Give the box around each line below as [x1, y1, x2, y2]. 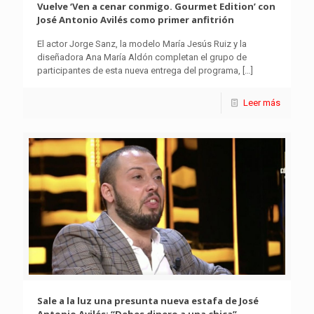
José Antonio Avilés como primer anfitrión [37, 13, 234, 27]
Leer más [243, 97, 280, 109]
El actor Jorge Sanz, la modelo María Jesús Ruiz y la [37, 39, 247, 50]
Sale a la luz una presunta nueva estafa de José [37, 294, 259, 308]
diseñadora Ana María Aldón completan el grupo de [37, 52, 247, 63]
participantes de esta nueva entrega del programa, [37, 65, 240, 76]
